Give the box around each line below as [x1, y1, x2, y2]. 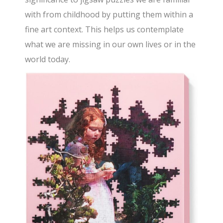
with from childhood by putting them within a [25, 8, 194, 20]
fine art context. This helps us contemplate [25, 23, 184, 35]
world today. [25, 53, 71, 65]
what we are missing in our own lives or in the [25, 38, 196, 50]
